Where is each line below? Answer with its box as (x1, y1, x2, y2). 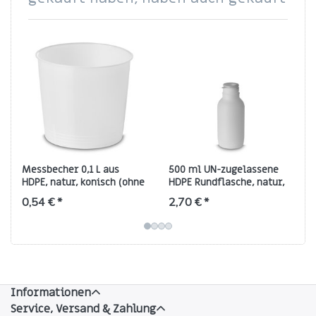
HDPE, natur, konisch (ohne (22, 176, 145, 190)
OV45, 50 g (169, 188, 217, 202)
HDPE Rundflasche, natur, (169, 176, 284, 190)
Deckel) (22, 188, 56, 202)
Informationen (11, 284, 91, 300)
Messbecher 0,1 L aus (22, 163, 119, 177)
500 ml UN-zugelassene (169, 163, 279, 177)
